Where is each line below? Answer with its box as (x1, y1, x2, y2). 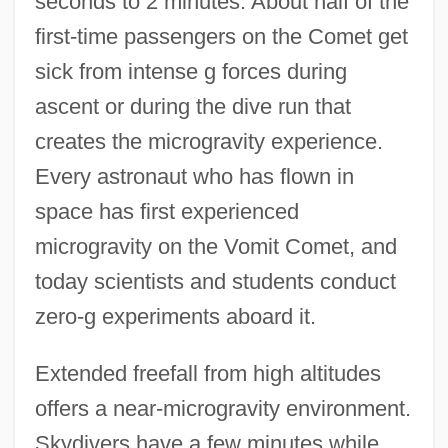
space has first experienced (34, 198, 299, 224)
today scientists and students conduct (34, 268, 396, 294)
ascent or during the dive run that (34, 93, 351, 119)
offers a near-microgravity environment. (34, 395, 411, 421)
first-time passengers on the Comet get (34, 23, 408, 49)
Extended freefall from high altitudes (34, 360, 381, 386)
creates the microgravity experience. (34, 128, 383, 154)
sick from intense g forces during (34, 58, 347, 84)
